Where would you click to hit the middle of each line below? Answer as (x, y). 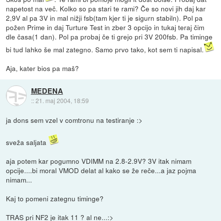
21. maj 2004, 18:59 (62, 100)
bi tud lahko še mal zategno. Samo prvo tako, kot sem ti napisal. (105, 50)
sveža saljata (27, 142)
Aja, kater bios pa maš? (43, 68)
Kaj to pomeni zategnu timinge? (55, 199)
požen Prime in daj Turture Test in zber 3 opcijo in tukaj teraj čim (105, 27)
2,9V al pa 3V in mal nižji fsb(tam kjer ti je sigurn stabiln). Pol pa (105, 18)
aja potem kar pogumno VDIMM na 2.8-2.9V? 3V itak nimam (99, 161)
